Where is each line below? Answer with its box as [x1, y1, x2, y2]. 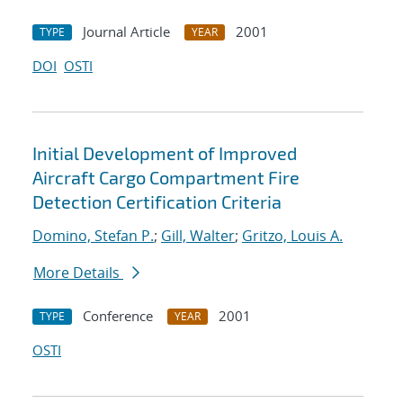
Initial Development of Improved [32, 142, 297, 165]
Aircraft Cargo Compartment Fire [32, 166, 300, 189]
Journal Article [83, 22, 170, 41]
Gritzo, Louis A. [242, 226, 343, 246]
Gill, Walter [161, 226, 235, 246]
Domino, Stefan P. [32, 226, 154, 246]
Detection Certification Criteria [32, 191, 282, 213]
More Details [33, 263, 123, 283]
